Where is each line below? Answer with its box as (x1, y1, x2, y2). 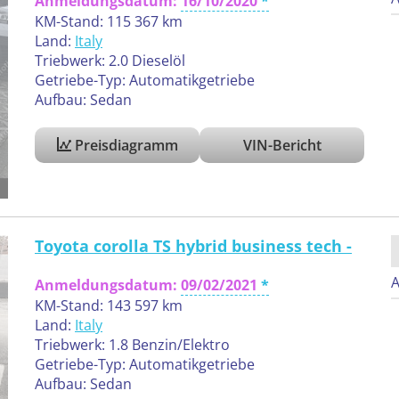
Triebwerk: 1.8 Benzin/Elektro (35, 334, 230, 354)
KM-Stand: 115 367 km (35, 12, 183, 32)
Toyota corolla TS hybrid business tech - (35, 234, 352, 256)
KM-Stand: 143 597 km (35, 295, 183, 315)
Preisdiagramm (70, 135, 178, 156)
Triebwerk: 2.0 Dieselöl (35, 51, 185, 71)
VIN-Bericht (242, 135, 322, 156)
